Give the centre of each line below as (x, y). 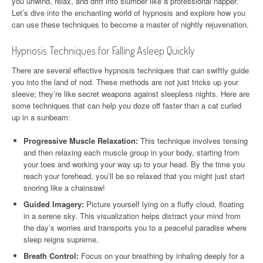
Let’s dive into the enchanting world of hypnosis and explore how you (129, 12)
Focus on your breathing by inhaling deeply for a (161, 255)
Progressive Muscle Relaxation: (81, 140)
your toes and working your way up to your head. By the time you (134, 164)
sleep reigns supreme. (61, 239)
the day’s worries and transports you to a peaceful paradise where (135, 227)
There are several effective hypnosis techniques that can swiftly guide (130, 70)
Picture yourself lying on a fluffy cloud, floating (164, 204)
